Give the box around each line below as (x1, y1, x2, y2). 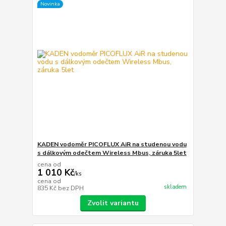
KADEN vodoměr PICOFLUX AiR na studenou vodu (37, 140, 187, 148)
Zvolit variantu (87, 198, 139, 208)
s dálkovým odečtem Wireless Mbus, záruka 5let (37, 148, 187, 157)
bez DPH (58, 184, 84, 192)
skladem (163, 183, 187, 191)
